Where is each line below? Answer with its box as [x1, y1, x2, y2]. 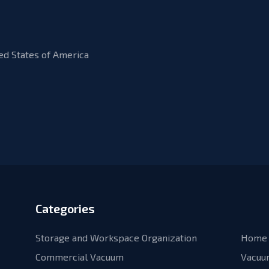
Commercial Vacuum [35, 251, 124, 262]
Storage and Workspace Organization [35, 232, 197, 243]
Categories [35, 201, 95, 216]
